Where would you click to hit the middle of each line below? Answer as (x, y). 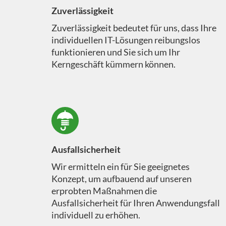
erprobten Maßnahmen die (104, 191)
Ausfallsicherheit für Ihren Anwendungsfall (135, 203)
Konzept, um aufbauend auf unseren (121, 179)
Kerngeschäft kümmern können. (113, 64)
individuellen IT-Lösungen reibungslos (126, 40)
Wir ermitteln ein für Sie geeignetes (120, 167)
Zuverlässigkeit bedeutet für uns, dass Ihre (134, 28)
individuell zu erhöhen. (96, 215)
